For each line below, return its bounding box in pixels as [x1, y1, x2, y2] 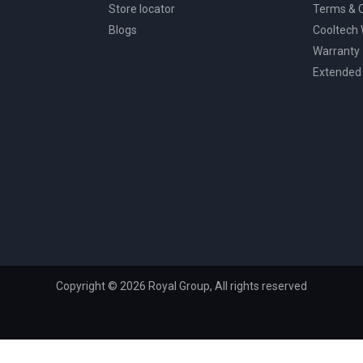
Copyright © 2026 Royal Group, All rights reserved [56, 280, 307, 293]
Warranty [313, 44, 361, 58]
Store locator [108, 2, 175, 15]
